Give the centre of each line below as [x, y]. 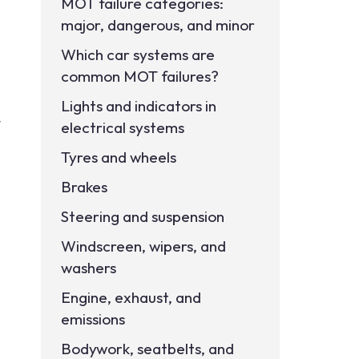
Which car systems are [138, 54]
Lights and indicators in [139, 106]
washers [89, 268]
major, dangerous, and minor [158, 25]
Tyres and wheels [119, 157]
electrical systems [123, 127]
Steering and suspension [143, 216]
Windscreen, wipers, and [144, 246]
